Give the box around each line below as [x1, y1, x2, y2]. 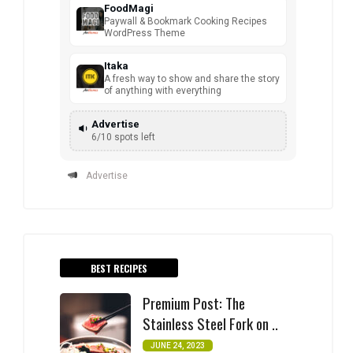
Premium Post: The [143, 292, 245, 314]
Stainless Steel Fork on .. [143, 312, 278, 335]
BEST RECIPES [91, 262, 147, 276]
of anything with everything [104, 85, 221, 97]
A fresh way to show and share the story [104, 73, 280, 85]
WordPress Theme [104, 28, 185, 39]
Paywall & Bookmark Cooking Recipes [104, 16, 267, 28]
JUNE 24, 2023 [150, 341, 205, 351]
